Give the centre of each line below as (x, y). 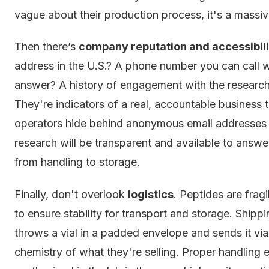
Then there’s (47, 47)
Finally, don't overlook (71, 194)
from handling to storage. (77, 162)
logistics (151, 194)
